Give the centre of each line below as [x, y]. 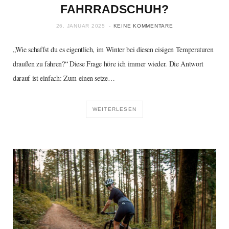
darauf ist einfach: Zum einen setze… [64, 78]
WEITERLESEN [114, 109]
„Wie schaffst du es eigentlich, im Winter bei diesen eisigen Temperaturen [113, 50]
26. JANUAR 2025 [81, 26]
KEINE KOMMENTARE [143, 26]
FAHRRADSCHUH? [114, 9]
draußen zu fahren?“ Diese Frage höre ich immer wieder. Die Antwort [108, 64]
